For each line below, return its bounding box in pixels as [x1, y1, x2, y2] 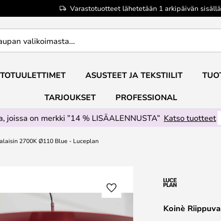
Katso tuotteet [164, 112, 216, 123]
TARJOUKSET [44, 92, 96, 103]
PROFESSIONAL [115, 92, 177, 103]
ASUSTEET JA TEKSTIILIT [85, 70, 183, 80]
